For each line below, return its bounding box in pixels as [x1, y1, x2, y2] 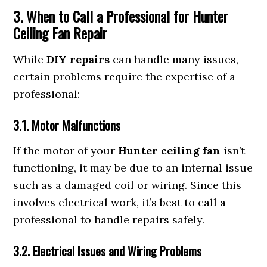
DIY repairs [46, 52, 110, 66]
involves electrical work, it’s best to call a [13, 195, 226, 209]
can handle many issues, [110, 52, 239, 66]
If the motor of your [13, 144, 119, 157]
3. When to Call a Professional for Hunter [13, 5, 229, 27]
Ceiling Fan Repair [13, 22, 108, 44]
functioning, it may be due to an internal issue [13, 161, 253, 175]
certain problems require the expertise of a [13, 70, 236, 83]
